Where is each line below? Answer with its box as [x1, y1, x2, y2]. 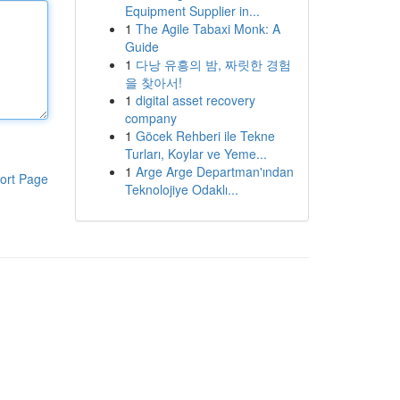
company [124, 109, 177, 127]
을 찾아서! [124, 73, 182, 91]
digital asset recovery [135, 91, 255, 109]
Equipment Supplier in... [124, 2, 260, 20]
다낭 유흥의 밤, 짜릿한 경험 [135, 55, 291, 73]
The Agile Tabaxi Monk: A [135, 20, 280, 37]
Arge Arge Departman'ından [135, 162, 294, 180]
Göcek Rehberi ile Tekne [135, 127, 275, 145]
